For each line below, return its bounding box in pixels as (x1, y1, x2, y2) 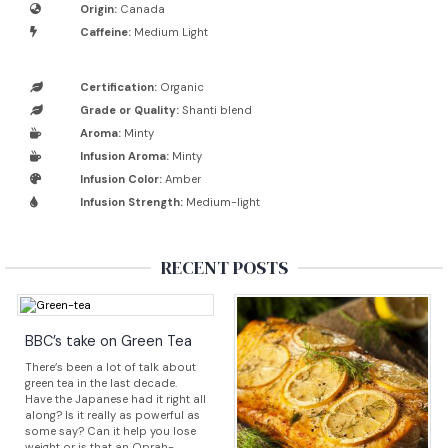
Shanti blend (179, 103, 252, 118)
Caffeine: (80, 25, 131, 40)
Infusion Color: (80, 172, 162, 187)
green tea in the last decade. (25, 376, 177, 391)
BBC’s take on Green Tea (25, 332, 192, 351)
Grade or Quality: (80, 103, 179, 118)
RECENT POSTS (160, 255, 288, 281)
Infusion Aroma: (80, 149, 169, 164)
